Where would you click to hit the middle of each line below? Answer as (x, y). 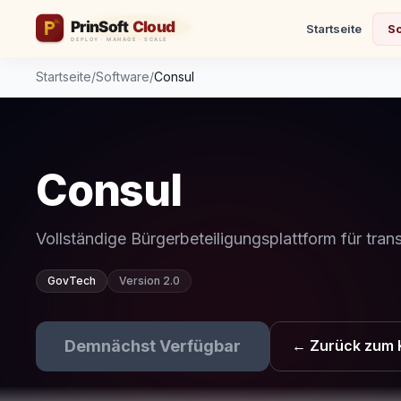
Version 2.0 (149, 281)
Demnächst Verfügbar (153, 346)
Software (123, 77)
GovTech (72, 281)
